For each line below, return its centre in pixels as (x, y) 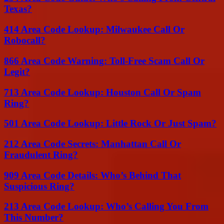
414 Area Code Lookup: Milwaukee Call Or (94, 29)
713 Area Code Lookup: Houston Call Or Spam (102, 92)
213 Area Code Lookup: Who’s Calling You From (106, 206)
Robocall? (25, 40)
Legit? (17, 71)
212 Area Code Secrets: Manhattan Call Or (92, 144)
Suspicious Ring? (39, 186)
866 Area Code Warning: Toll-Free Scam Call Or (104, 60)
